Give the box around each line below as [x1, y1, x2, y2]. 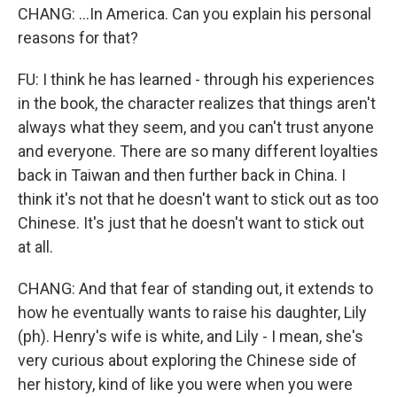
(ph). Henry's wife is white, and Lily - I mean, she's [18, 327, 363, 346]
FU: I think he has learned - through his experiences [18, 70, 375, 89]
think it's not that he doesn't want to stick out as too [18, 190, 378, 208]
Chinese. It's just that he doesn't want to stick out [18, 214, 364, 232]
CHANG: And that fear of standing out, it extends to [18, 279, 373, 298]
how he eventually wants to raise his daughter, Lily [18, 303, 367, 322]
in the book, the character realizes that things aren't [18, 94, 376, 113]
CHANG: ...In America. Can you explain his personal [18, 4, 371, 23]
